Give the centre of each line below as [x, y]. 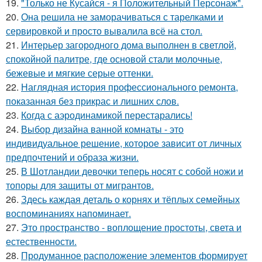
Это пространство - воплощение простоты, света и [131, 227]
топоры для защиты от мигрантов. [80, 185]
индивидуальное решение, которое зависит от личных [124, 143]
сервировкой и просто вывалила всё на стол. [104, 31]
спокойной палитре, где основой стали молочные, [114, 59]
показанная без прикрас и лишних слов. [92, 101]
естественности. [41, 242]
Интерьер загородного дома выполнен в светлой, [129, 45]
